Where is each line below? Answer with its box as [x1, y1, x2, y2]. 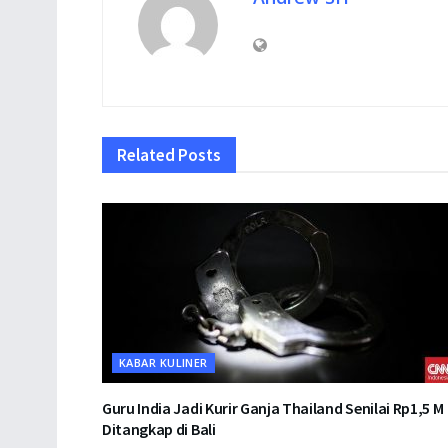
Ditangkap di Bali [102, 418, 216, 439]
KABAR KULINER [119, 354, 208, 370]
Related [117, 143, 175, 166]
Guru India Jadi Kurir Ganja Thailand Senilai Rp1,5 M [102, 397, 444, 418]
